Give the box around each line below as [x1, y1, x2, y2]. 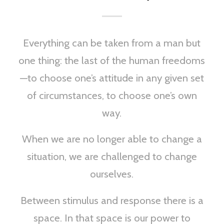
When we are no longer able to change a [21, 132, 202, 145]
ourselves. [90, 167, 134, 180]
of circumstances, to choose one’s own [26, 88, 197, 101]
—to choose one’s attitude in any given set [19, 71, 204, 84]
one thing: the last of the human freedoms [18, 53, 205, 66]
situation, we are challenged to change [26, 150, 197, 163]
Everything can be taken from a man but [23, 36, 201, 49]
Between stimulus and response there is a [20, 193, 203, 206]
